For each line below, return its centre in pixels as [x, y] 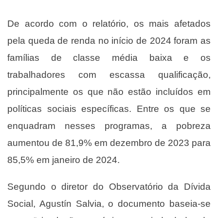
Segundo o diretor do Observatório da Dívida [109, 187]
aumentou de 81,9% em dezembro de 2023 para [109, 143]
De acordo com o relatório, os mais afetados [109, 24]
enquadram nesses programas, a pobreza [109, 126]
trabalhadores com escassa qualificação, [109, 75]
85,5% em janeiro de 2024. [64, 160]
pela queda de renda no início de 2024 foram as [109, 41]
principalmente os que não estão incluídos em [109, 92]
